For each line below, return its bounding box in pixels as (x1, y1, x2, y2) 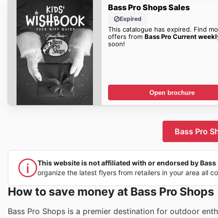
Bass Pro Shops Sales (108, 2, 190, 12)
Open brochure (149, 89, 195, 96)
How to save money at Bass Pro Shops (8, 185, 214, 199)
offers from (108, 32, 145, 40)
